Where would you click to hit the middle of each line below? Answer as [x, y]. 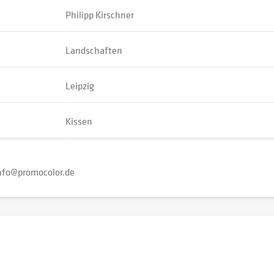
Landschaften [94, 50]
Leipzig [80, 86]
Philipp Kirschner [100, 15]
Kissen [79, 121]
